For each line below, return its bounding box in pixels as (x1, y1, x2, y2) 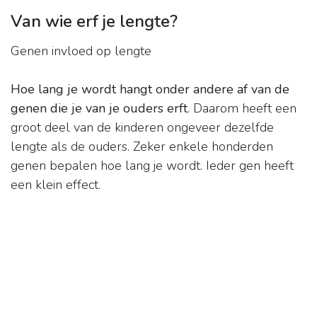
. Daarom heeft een (188, 100, 296, 117)
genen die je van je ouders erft (11, 100, 188, 117)
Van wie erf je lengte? (11, 10, 178, 33)
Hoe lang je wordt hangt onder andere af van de (11, 81, 289, 98)
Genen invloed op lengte (11, 42, 151, 60)
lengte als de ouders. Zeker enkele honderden (11, 138, 273, 156)
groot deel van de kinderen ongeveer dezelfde (11, 119, 274, 137)
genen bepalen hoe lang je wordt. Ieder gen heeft (11, 157, 294, 175)
